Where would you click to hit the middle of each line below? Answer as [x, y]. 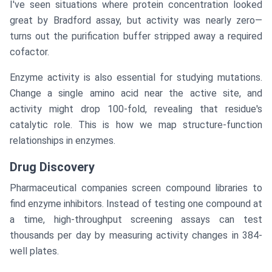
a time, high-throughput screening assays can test [136, 220]
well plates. [34, 251]
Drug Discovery [52, 167]
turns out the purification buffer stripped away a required [136, 36]
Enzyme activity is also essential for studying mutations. [136, 78]
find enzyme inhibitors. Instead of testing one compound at [136, 204]
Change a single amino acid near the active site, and [136, 93]
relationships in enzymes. [63, 141]
